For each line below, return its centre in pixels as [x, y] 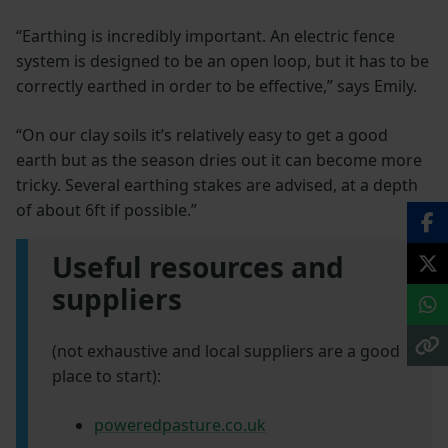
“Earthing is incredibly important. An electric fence [205, 35]
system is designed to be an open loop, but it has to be [222, 60]
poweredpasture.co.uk [179, 424]
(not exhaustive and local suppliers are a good [226, 350]
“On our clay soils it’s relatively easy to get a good [202, 134]
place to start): [106, 375]
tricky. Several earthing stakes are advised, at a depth [217, 184]
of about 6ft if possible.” [106, 209]
